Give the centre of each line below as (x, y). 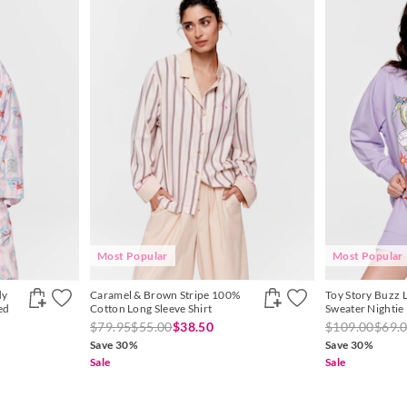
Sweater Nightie (365, 308)
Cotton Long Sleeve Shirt (151, 308)
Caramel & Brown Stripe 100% (165, 294)
